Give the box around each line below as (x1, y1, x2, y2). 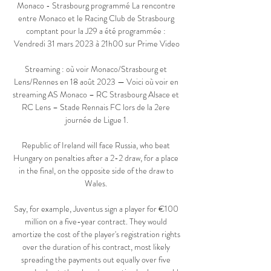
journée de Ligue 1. (65, 114, 128, 126)
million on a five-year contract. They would (25, 215, 167, 228)
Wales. (85, 177, 109, 190)
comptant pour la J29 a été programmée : (26, 25, 166, 38)
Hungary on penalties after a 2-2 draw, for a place (13, 152, 178, 165)
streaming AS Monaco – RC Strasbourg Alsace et (13, 88, 179, 101)
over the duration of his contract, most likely (22, 241, 170, 253)
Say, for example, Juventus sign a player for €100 (13, 203, 178, 215)
